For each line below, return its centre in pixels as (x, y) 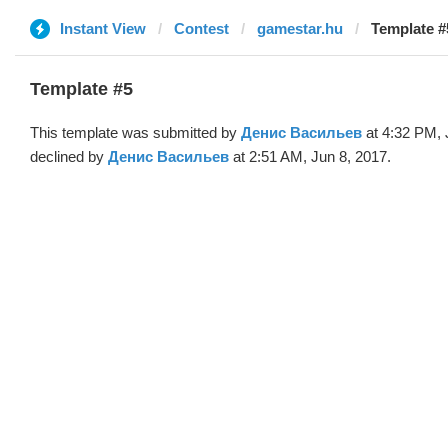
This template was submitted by (135, 132)
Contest (201, 28)
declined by (69, 156)
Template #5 (81, 89)
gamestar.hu (300, 28)
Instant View (103, 28)
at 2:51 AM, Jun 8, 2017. (310, 156)
